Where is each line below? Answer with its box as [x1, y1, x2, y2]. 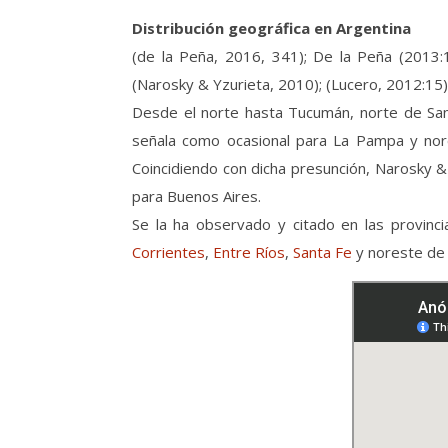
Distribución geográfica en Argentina [132, 17, 411, 38]
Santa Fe [293, 241, 352, 262]
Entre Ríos [213, 241, 285, 262]
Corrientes [132, 241, 205, 262]
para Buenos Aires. [132, 185, 261, 206]
